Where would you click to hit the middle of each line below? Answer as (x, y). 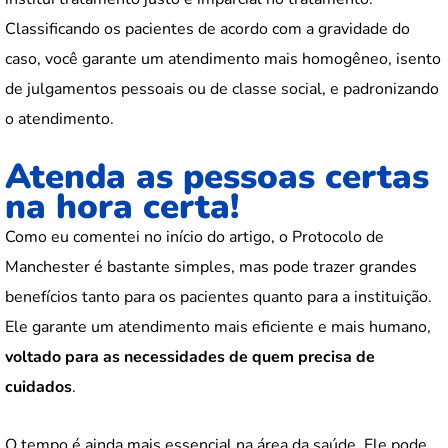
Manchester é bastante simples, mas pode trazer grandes (211, 267)
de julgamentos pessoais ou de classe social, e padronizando (222, 89)
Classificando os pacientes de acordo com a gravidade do (207, 29)
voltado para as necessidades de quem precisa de (190, 357)
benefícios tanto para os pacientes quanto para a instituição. (218, 297)
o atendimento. (59, 119)
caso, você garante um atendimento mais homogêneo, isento (223, 59)
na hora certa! (122, 207)
